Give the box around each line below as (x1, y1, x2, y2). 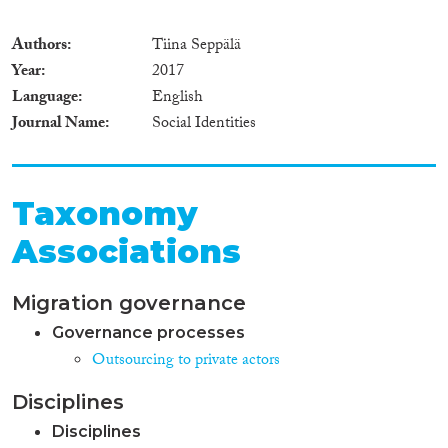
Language (12, 84, 78, 112)
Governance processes (52, 322, 245, 342)
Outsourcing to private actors (92, 347, 280, 375)
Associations (12, 231, 241, 271)
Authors (12, 32, 67, 60)
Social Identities (152, 110, 256, 138)
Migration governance (12, 290, 246, 315)
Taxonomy (12, 193, 198, 233)
